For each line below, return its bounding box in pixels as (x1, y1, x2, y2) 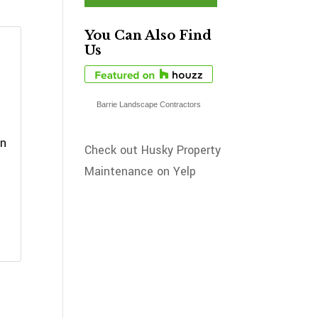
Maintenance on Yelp (84, 163, 197, 180)
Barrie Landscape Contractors (97, 100, 202, 109)
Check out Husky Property (84, 142, 221, 158)
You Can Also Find (84, 28, 212, 43)
